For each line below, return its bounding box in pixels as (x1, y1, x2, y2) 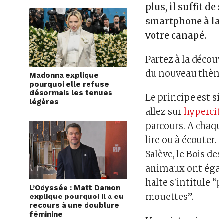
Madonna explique (29, 71, 99, 80)
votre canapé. (145, 30, 207, 42)
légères (29, 97, 59, 107)
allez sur (145, 106, 184, 118)
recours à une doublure (29, 201, 119, 210)
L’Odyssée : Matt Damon (29, 183, 120, 193)
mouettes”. (145, 191, 194, 203)
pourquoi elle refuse (29, 80, 109, 89)
